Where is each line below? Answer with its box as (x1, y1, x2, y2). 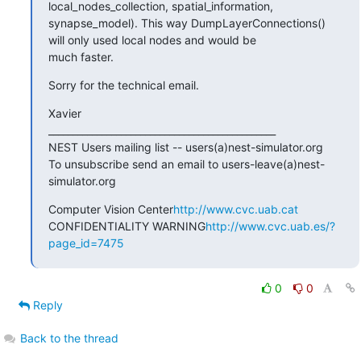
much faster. (48, 49, 114, 64)
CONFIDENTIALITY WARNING (48, 218, 205, 233)
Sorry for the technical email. (48, 77, 199, 92)
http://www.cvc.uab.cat (172, 201, 298, 216)
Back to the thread (19, 330, 118, 345)
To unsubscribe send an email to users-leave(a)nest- (48, 156, 325, 171)
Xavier (48, 106, 81, 120)
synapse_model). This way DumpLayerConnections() (48, 15, 326, 30)
